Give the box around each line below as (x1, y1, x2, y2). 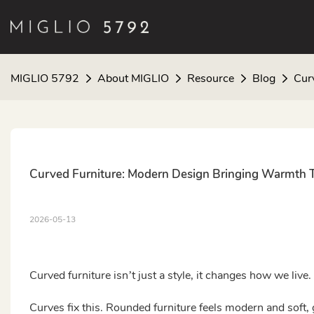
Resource (187, 70, 234, 86)
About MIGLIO (97, 70, 169, 86)
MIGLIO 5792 (11, 70, 79, 86)
